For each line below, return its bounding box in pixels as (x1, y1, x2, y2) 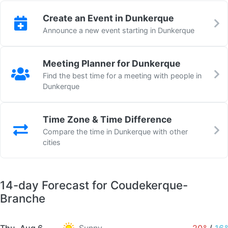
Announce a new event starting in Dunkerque (43, 25, 194, 35)
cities (43, 138, 61, 147)
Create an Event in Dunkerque (43, 12, 174, 23)
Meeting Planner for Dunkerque (43, 58, 181, 69)
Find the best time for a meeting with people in (43, 71, 202, 80)
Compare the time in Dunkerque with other (43, 127, 188, 136)
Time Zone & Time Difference (43, 114, 172, 125)
